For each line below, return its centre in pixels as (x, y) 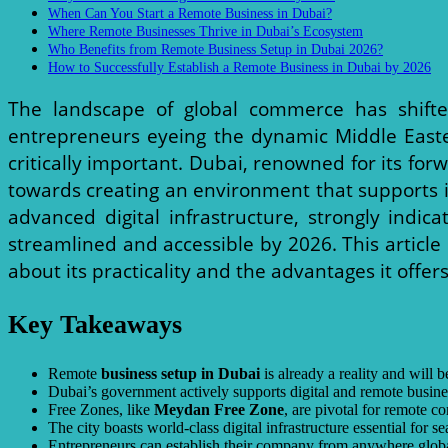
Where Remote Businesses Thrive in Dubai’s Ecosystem (205, 30)
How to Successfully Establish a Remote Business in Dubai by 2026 (239, 66)
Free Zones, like (101, 410)
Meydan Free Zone (219, 410)
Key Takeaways (95, 324)
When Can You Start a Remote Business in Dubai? (190, 12)
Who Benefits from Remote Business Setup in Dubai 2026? (215, 48)
